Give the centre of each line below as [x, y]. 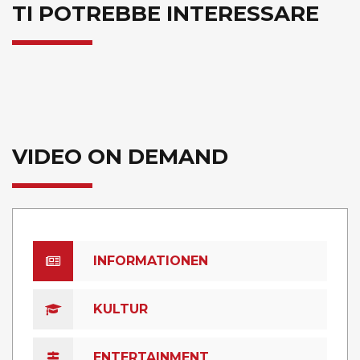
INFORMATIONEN [151, 261]
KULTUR [121, 309]
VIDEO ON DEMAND [120, 157]
